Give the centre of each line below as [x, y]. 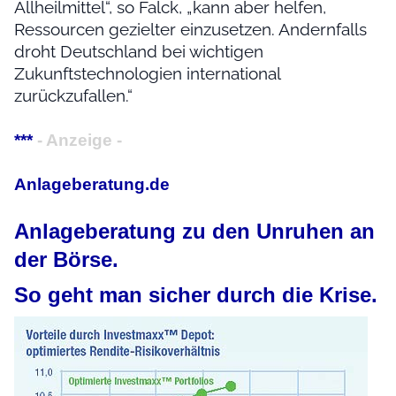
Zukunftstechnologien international [147, 73]
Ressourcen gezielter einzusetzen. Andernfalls [190, 29]
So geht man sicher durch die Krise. [196, 294]
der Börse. [66, 259]
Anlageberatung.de [92, 184]
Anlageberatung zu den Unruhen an [194, 231]
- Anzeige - [80, 140]
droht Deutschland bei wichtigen [139, 51]
